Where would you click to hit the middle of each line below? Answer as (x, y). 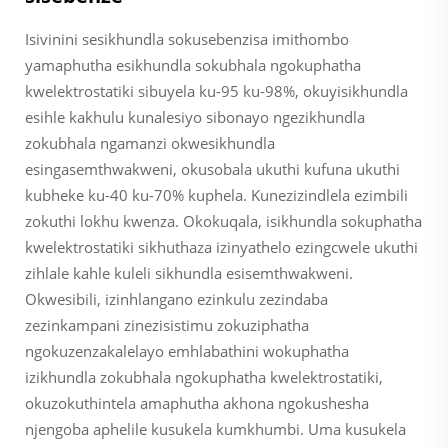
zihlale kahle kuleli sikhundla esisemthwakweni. (189, 272)
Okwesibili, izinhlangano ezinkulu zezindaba (176, 298)
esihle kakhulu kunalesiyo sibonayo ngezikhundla (195, 116)
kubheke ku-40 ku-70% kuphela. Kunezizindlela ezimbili (216, 194)
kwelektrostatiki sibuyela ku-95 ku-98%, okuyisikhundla (216, 90)
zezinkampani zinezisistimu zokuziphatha (167, 324)
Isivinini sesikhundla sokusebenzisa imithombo (187, 38)
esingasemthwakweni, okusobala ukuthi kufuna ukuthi (212, 168)
